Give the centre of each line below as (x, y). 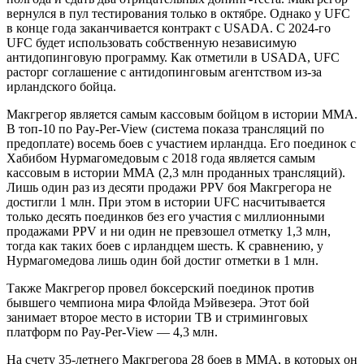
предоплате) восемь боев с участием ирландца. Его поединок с (181, 143)
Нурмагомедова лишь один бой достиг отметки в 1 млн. (162, 260)
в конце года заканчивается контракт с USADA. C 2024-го (169, 28)
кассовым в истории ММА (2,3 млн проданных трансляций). (176, 172)
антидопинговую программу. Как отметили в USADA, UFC (173, 57)
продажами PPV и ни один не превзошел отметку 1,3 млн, (169, 231)
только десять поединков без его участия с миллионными (166, 216)
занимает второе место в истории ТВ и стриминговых (157, 317)
